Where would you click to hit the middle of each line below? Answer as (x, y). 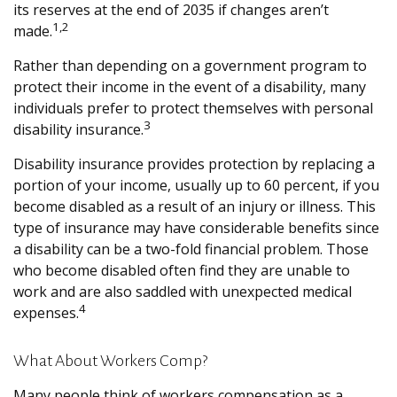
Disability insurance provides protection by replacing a (194, 164)
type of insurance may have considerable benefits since (196, 228)
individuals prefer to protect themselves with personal (193, 108)
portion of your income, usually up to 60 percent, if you (196, 185)
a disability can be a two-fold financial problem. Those (191, 249)
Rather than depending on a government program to (190, 66)
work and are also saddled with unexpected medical (183, 292)
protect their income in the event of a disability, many (190, 87)
